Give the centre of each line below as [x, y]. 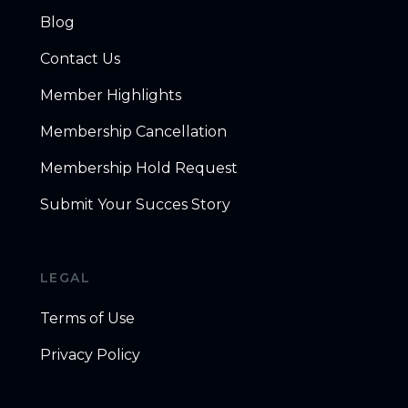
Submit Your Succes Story [135, 204]
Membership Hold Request [138, 168]
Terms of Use [87, 318]
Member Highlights [110, 95]
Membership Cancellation [133, 131]
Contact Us [80, 58]
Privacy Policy [90, 354]
